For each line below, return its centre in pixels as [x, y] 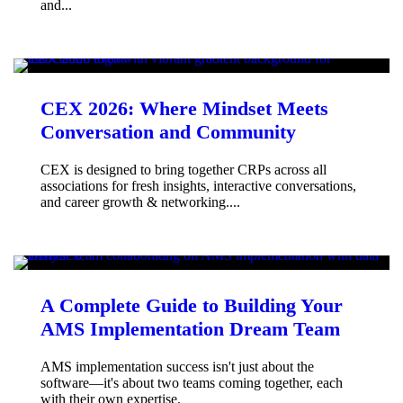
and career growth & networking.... [140, 201]
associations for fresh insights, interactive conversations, [198, 185]
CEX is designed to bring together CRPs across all [184, 169]
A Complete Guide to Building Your [192, 305]
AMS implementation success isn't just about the [177, 366]
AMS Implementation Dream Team [190, 328]
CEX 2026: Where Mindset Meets [184, 108]
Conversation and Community [168, 131]
